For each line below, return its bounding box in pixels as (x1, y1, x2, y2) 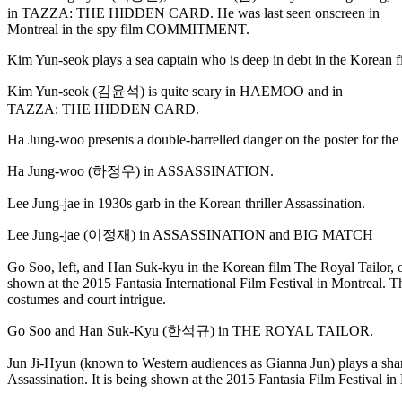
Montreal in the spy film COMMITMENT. (7, 22, 249, 38)
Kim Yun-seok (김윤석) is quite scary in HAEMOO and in (7, 83, 343, 100)
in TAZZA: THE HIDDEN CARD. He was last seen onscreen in (7, 5, 380, 22)
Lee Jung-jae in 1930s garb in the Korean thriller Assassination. (7, 196, 365, 212)
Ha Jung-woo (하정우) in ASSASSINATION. (7, 163, 274, 179)
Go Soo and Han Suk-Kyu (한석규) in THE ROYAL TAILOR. (7, 323, 373, 339)
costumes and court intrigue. (7, 292, 166, 308)
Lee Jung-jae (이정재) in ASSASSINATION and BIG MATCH (7, 227, 373, 243)
